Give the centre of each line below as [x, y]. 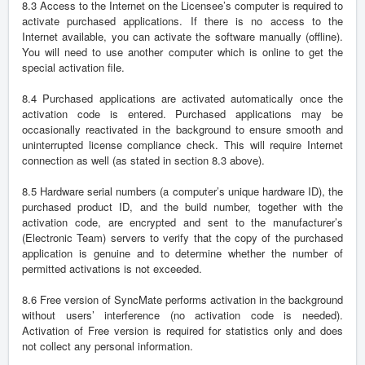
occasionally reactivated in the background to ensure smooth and [182, 130]
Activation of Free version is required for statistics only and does [182, 331]
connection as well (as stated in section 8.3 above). [143, 161]
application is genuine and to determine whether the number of [182, 253]
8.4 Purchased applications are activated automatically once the [182, 99]
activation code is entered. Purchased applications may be [182, 114]
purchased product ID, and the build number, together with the [182, 207]
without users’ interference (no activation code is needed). [182, 315]
